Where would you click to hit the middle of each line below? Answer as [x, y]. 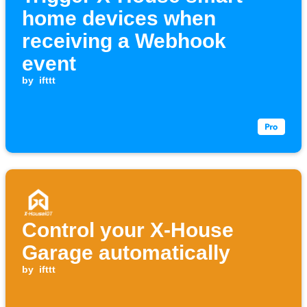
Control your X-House [128, 230]
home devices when [119, 19]
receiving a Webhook [124, 41]
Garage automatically [126, 253]
